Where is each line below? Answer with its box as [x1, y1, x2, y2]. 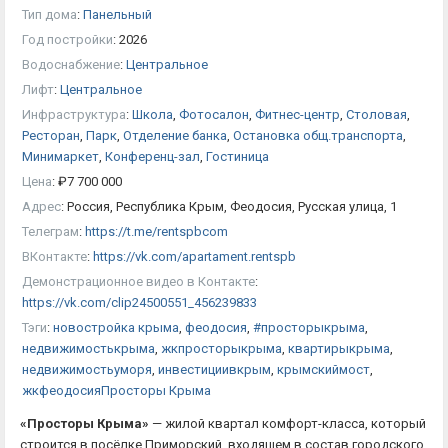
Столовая [346, 107, 407, 123]
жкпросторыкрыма [161, 341, 282, 357]
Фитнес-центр [255, 107, 340, 123]
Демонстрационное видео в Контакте [22, 274, 255, 290]
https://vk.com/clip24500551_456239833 [22, 295, 257, 311]
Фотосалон [179, 107, 249, 123]
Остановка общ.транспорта [233, 128, 403, 144]
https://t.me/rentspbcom [85, 224, 228, 240]
